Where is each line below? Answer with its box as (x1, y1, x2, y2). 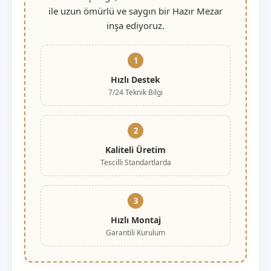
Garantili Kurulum (106, 227, 165, 238)
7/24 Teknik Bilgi (108, 87, 163, 97)
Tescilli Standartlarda (100, 157, 171, 168)
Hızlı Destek (111, 73, 160, 85)
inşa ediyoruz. (106, 19, 165, 31)
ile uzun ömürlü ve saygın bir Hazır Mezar (48, 4, 223, 17)
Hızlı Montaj (110, 214, 161, 226)
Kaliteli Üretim (105, 143, 166, 155)
